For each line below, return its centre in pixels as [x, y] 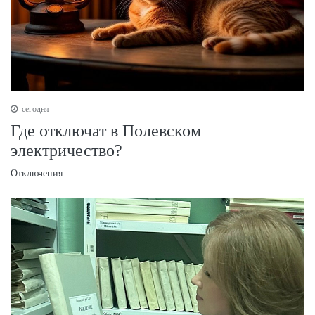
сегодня [34, 109]
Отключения [37, 174]
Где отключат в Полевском [106, 131]
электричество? [66, 151]
